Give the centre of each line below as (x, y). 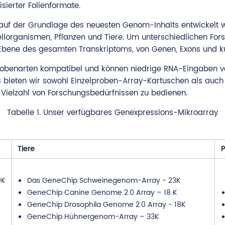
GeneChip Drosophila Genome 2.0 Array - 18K (106, 205)
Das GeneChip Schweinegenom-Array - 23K (103, 181)
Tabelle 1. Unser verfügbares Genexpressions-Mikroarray (113, 113)
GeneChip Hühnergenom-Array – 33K (93, 217)
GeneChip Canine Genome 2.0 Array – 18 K (102, 193)
